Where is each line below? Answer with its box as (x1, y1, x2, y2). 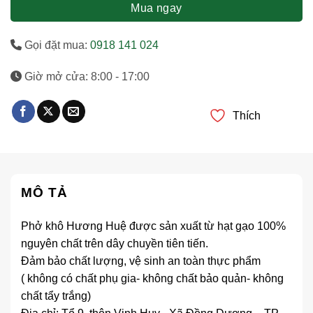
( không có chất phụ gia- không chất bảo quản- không (21, 272, 284, 285)
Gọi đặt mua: (22, 38, 90, 51)
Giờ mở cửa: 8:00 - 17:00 (22, 71, 150, 83)
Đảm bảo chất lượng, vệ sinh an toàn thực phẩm (21, 255, 261, 268)
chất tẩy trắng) (21, 290, 91, 303)
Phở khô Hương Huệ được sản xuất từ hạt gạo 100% (21, 220, 286, 233)
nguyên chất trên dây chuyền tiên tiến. (21, 238, 208, 250)
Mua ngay (131, 1, 182, 14)
